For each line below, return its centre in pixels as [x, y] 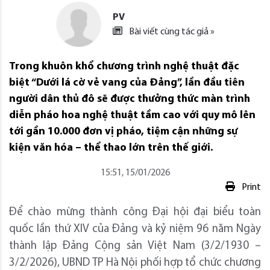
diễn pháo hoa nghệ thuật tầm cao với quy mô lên [132, 116]
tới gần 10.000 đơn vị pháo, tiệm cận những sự [123, 132]
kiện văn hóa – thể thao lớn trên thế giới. [111, 148]
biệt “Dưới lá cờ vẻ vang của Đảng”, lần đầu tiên [127, 83]
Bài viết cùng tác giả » [171, 32]
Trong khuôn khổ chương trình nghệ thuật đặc [124, 67]
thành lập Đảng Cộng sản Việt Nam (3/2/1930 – [135, 246]
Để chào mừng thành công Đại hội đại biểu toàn [135, 213]
